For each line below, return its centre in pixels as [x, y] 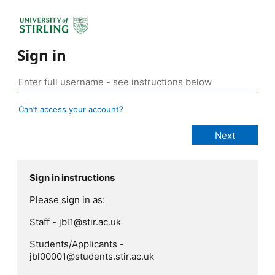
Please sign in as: [67, 200]
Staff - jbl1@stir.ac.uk [75, 222]
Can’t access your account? [71, 110]
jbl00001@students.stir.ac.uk [92, 257]
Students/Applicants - [77, 244]
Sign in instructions [72, 178]
